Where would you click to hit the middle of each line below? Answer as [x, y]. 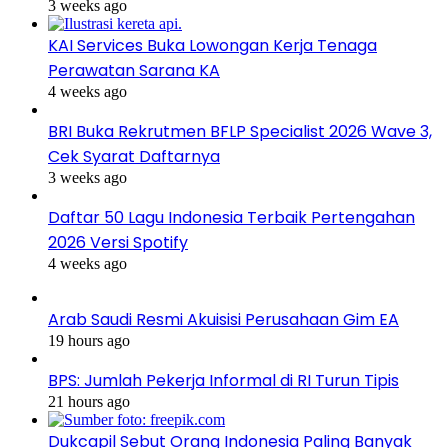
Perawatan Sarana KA [134, 71]
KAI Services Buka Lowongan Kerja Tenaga [212, 46]
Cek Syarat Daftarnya [134, 157]
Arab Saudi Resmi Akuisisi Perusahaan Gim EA [223, 320]
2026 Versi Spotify [118, 243]
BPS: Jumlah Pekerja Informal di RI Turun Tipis [223, 381]
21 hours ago [89, 402]
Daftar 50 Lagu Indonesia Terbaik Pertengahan [231, 218]
